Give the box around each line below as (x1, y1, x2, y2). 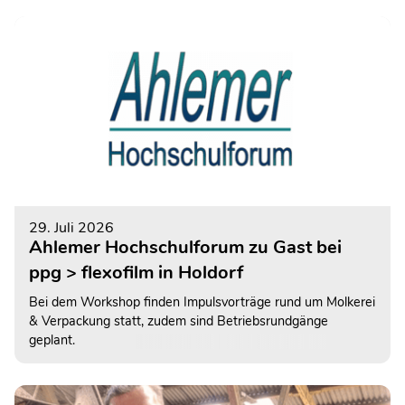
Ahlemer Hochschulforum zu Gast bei (29, 234, 342, 259)
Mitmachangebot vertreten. (29, 7, 187, 26)
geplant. (29, 330, 75, 349)
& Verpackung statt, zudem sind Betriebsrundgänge (29, 311, 328, 330)
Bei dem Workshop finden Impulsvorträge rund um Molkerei (29, 292, 375, 311)
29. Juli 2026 (29, 217, 114, 238)
